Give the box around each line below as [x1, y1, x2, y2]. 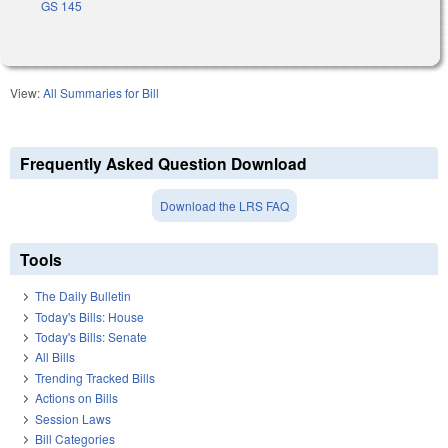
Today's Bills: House [35, 307, 144, 325]
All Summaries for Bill [43, 83, 159, 101]
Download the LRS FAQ [159, 196, 289, 214]
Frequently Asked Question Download [20, 151, 307, 175]
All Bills [35, 348, 75, 366]
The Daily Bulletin [35, 287, 131, 305]
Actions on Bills [35, 389, 118, 407]
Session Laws [35, 409, 111, 427]
